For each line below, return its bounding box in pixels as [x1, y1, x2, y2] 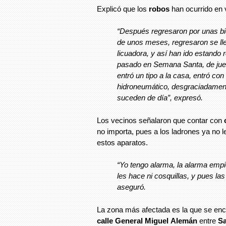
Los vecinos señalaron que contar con [97, 116, 224, 125]
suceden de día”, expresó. [117, 93, 203, 102]
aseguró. [117, 183, 146, 192]
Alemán [171, 216, 197, 225]
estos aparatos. [97, 138, 148, 147]
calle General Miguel [97, 216, 168, 225]
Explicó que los [97, 4, 149, 13]
